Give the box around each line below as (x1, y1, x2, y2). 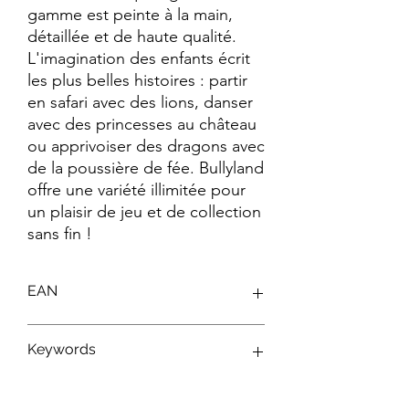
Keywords (27, 341, 96, 359)
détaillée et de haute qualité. (27, 26, 236, 47)
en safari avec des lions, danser (27, 92, 253, 113)
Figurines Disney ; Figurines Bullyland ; (27, 383, 247, 401)
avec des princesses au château (27, 114, 257, 135)
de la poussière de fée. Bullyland (27, 158, 264, 179)
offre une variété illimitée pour (27, 180, 246, 201)
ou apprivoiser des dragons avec (27, 136, 265, 157)
